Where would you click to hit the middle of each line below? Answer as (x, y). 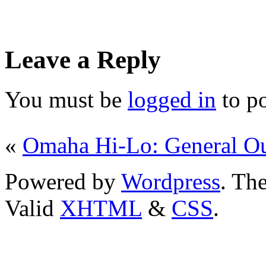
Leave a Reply (83, 59)
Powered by (63, 181)
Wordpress (171, 181)
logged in (172, 99)
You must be (66, 99)
